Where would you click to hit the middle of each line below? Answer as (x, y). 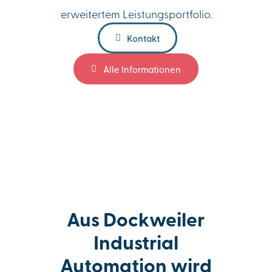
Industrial (136, 241)
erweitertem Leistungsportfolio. (136, 13)
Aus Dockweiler (136, 218)
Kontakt (144, 38)
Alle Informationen (142, 69)
